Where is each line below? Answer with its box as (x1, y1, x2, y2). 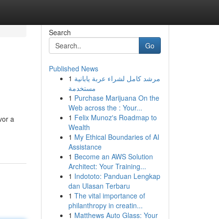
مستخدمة (68, 83, 96, 93)
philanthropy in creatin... (68, 200, 143, 210)
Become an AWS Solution (74, 152, 153, 161)
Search (48, 27, 71, 37)
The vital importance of (74, 191, 145, 200)
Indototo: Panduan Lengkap (74, 171, 160, 181)
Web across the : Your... (68, 103, 142, 112)
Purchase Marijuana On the (74, 93, 159, 103)
